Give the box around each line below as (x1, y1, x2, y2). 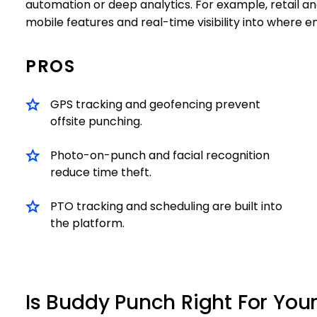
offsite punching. (50, 115, 142, 127)
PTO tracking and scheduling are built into (50, 200, 282, 212)
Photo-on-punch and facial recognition (50, 149, 270, 161)
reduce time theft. (50, 166, 151, 178)
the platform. (50, 217, 125, 229)
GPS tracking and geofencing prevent (50, 98, 260, 110)
